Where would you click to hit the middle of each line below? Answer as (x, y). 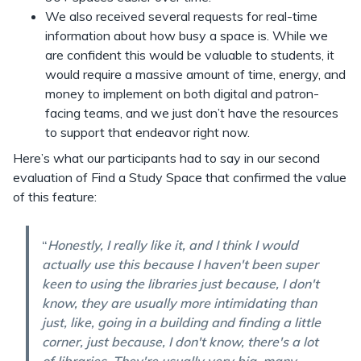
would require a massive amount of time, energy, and (195, 75)
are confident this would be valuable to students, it (190, 55)
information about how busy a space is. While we (187, 36)
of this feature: (56, 197)
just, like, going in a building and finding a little (181, 323)
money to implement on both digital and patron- (182, 94)
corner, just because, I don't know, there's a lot (180, 342)
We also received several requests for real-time (181, 17)
